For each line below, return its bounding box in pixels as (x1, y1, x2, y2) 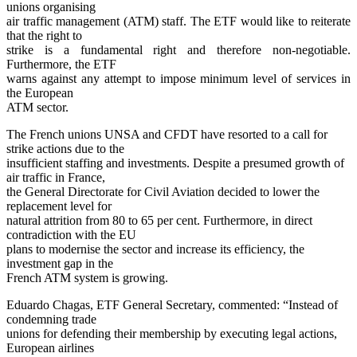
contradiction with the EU (6, 227, 136, 241)
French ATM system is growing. (6, 270, 168, 284)
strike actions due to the (6, 141, 124, 155)
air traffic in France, (6, 170, 105, 184)
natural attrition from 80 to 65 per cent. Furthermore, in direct (6, 213, 312, 227)
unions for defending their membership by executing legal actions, (6, 326, 337, 340)
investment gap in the (6, 256, 113, 270)
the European (6, 85, 73, 100)
